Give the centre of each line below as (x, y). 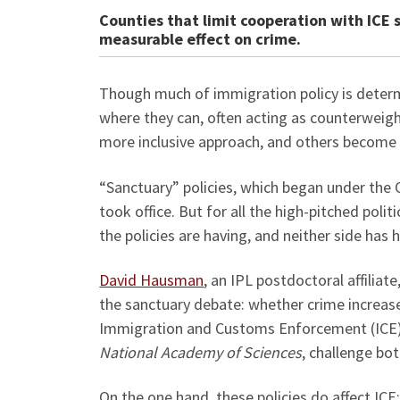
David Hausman (152, 279)
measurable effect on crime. (200, 39)
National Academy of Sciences (201, 352)
